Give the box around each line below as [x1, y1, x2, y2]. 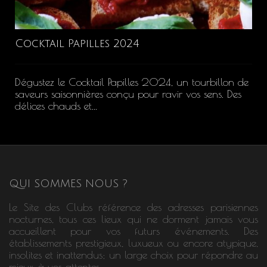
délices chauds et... [15, 100, 97, 113]
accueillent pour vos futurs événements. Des [9, 224, 258, 237]
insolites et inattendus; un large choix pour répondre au [9, 248, 258, 261]
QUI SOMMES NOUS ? [9, 178, 128, 190]
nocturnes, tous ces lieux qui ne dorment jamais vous [9, 212, 258, 225]
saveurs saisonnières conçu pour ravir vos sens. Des [15, 88, 241, 101]
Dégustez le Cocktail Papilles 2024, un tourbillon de [15, 76, 249, 89]
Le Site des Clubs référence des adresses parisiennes [9, 200, 258, 213]
